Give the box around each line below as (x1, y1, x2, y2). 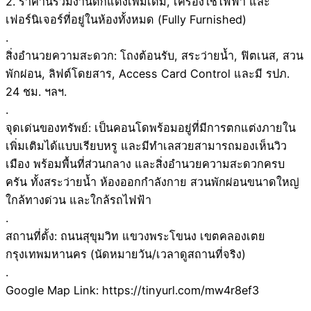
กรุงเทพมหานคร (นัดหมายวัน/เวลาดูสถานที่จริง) (6, 247, 246, 262)
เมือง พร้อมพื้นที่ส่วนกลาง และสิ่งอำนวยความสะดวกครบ (6, 157, 285, 171)
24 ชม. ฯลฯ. (6, 85, 67, 99)
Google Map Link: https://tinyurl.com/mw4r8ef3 (6, 283, 259, 298)
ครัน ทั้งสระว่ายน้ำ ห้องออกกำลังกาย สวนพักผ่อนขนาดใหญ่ (6, 175, 299, 190)
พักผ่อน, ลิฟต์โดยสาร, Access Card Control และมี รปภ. (6, 67, 289, 81)
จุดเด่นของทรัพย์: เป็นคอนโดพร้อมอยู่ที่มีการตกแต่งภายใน (6, 121, 296, 135)
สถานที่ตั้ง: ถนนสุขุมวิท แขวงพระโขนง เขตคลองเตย (6, 229, 265, 244)
